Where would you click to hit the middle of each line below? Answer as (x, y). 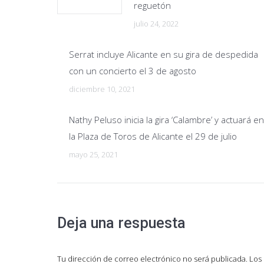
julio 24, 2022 (156, 24)
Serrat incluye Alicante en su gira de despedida (164, 54)
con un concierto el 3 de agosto (133, 71)
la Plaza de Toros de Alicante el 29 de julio (153, 136)
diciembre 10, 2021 (102, 89)
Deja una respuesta (121, 223)
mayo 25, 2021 (93, 154)
